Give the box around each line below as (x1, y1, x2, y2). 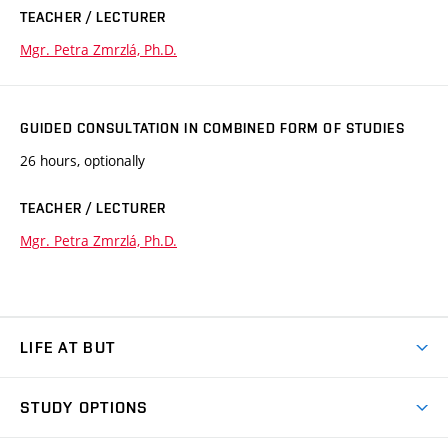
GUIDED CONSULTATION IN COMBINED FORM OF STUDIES (20, 120, 405, 137)
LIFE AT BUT (20, 338, 116, 358)
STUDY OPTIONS (20, 398, 149, 418)
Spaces (20, 415, 68, 435)
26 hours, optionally (20, 151, 145, 171)
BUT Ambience (20, 380, 119, 400)
